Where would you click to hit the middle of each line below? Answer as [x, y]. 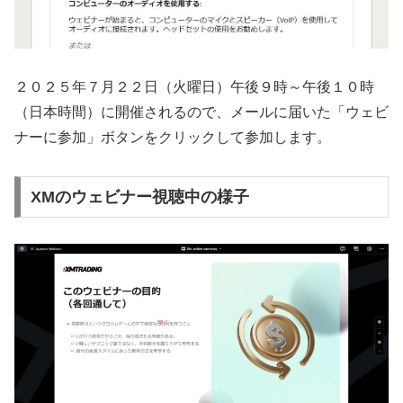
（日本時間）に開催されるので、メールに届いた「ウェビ [201, 112]
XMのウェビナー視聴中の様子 [139, 197]
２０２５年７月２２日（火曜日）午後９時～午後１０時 [194, 87]
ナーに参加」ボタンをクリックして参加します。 [173, 138]
